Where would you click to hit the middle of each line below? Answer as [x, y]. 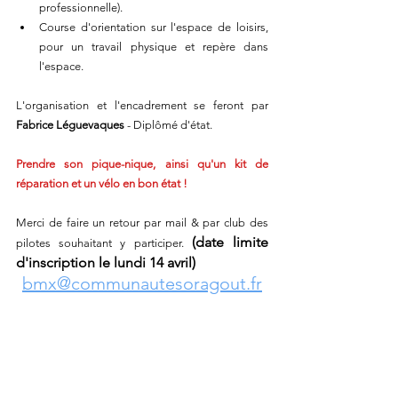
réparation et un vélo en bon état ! [102, 183]
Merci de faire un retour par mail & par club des [142, 223]
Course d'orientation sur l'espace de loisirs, [154, 27]
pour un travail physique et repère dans [154, 47]
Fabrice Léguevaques [70, 125]
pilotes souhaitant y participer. [104, 243]
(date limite [230, 242]
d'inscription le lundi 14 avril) [106, 263]
